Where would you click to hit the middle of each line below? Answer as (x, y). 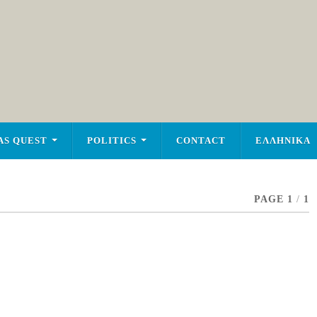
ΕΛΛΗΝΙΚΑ (283, 141)
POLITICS (111, 141)
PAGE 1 (273, 199)
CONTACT (201, 141)
